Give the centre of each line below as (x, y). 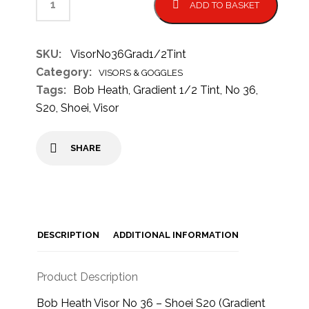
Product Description (88, 277)
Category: (64, 72)
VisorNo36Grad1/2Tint (129, 54)
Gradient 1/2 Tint (177, 90)
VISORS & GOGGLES (141, 73)
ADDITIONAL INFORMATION (176, 235)
